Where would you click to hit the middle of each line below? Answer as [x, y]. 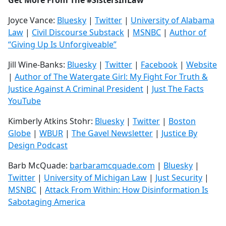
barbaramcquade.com [112, 166]
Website [202, 65]
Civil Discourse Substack [78, 33]
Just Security [179, 178]
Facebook [159, 65]
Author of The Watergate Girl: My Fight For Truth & [111, 77]
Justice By [179, 133]
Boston [182, 121]
